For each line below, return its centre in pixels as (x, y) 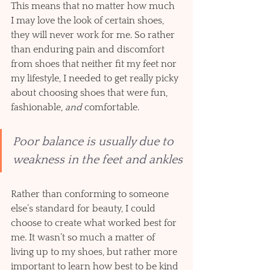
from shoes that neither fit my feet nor (95, 64)
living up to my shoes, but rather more (95, 252)
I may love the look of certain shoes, (89, 20)
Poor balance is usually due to (95, 141)
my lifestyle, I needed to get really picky (96, 78)
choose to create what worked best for (95, 223)
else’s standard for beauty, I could (84, 208)
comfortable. (112, 107)
